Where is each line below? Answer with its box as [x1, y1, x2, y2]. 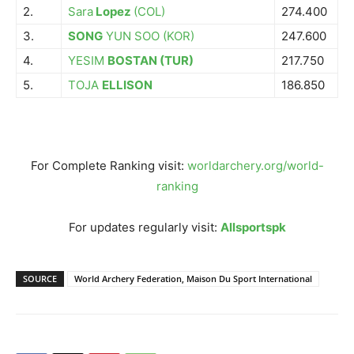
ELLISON [102, 77, 153, 92]
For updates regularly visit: [68, 220, 220, 235]
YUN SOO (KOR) [106, 28, 194, 43]
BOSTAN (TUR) [107, 53, 194, 68]
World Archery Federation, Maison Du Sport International [74, 273, 312, 284]
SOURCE [23, 273, 57, 284]
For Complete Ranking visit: [30, 158, 187, 173]
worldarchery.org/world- [186, 158, 324, 173]
